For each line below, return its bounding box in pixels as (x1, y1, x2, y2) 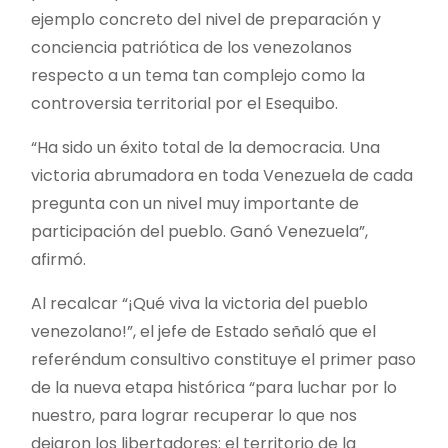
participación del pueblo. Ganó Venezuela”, (31, 219, 368, 243)
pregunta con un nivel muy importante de (31, 191, 359, 215)
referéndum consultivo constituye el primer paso (31, 347, 416, 371)
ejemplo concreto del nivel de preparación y (31, 7, 381, 31)
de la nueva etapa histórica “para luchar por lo (31, 375, 397, 399)
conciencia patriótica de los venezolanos (31, 35, 352, 59)
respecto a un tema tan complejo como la (31, 63, 365, 87)
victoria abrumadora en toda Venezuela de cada (31, 163, 413, 187)
